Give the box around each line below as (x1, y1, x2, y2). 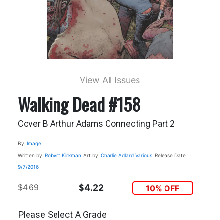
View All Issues (80, 74, 140, 85)
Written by (17, 152, 42, 158)
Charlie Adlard (100, 152, 134, 158)
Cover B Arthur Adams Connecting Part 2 (17, 118, 175, 129)
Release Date (154, 152, 186, 158)
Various (135, 152, 152, 158)
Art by (83, 152, 98, 158)
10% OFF (146, 183, 180, 193)
